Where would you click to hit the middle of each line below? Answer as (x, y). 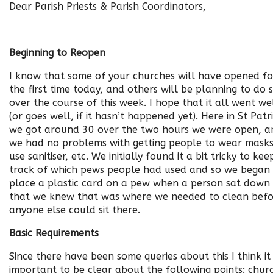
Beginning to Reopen (57, 53)
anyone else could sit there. (78, 210)
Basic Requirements (54, 233)
